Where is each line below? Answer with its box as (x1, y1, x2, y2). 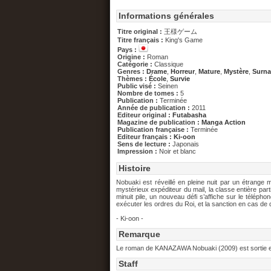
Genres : (117, 68, 146, 75)
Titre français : (117, 36, 165, 44)
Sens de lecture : (117, 140, 172, 148)
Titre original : (117, 28, 164, 35)
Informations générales (119, 11, 214, 21)
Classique (154, 60, 183, 68)
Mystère (224, 68, 249, 75)
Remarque (119, 229, 160, 239)
